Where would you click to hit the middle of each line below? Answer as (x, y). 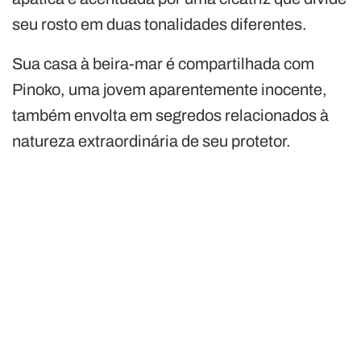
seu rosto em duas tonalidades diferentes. (160, 25)
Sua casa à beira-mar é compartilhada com (163, 64)
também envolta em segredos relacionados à (170, 116)
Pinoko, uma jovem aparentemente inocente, (170, 90)
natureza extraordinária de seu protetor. (151, 141)
